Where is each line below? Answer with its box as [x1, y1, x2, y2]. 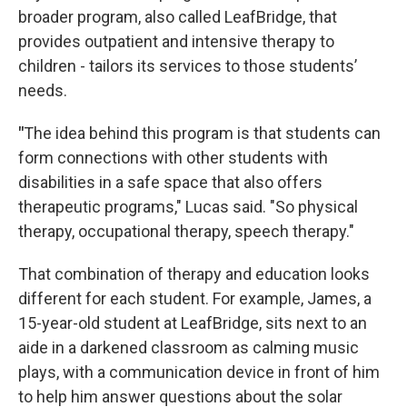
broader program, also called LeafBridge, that [18, 7, 337, 27]
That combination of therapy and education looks [18, 264, 370, 284]
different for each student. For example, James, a [18, 289, 372, 309]
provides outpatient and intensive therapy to [18, 32, 334, 52]
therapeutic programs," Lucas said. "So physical [18, 197, 358, 217]
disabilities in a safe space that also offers [18, 173, 323, 193]
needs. [18, 81, 67, 101]
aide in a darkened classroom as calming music [18, 338, 359, 358]
